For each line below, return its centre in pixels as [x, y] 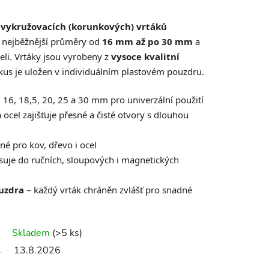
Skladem [31, 233]
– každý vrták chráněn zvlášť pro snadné [108, 190]
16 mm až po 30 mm [147, 42]
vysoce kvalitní [145, 57]
